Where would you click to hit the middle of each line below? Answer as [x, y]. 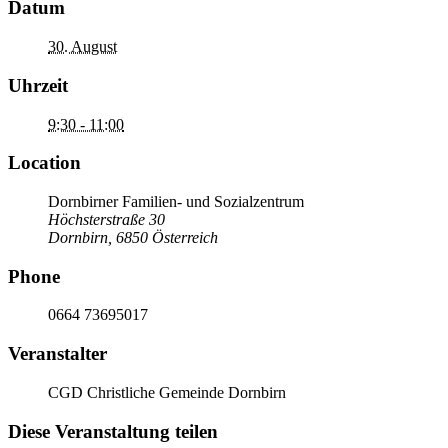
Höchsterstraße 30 [106, 220]
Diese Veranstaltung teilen [113, 431]
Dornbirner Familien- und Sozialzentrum [176, 202]
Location [44, 163]
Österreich [185, 238]
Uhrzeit [38, 85]
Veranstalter [57, 354]
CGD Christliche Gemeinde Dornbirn [167, 392]
